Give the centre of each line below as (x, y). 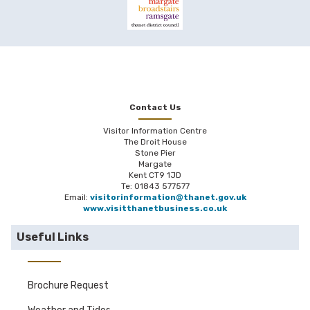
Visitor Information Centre (155, 131)
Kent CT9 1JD (155, 175)
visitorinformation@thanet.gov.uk (168, 198)
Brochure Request (68, 286)
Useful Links (53, 237)
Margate (155, 164)
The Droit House (155, 142)
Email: (77, 198)
